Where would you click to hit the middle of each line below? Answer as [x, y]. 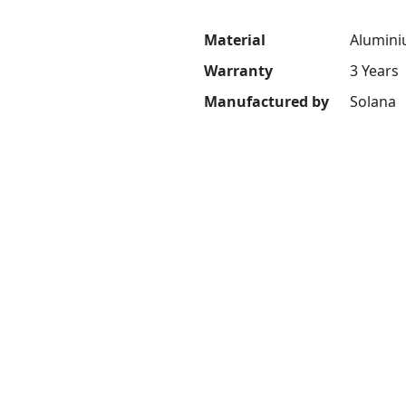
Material [235, 40]
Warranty [238, 71]
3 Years [374, 71]
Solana [373, 102]
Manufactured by [266, 102]
